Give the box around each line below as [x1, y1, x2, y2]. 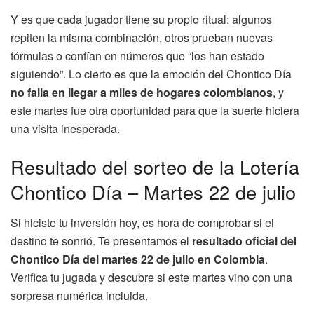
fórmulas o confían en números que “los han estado [11, 47, 264, 64]
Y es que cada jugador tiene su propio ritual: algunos [11, 11, 272, 27]
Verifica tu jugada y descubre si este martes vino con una [11, 269, 292, 286]
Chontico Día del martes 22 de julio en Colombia [11, 251, 265, 268]
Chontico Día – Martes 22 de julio [11, 177, 296, 205]
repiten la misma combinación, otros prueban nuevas [11, 29, 273, 46]
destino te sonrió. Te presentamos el [11, 233, 192, 250]
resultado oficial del [192, 233, 296, 250]
